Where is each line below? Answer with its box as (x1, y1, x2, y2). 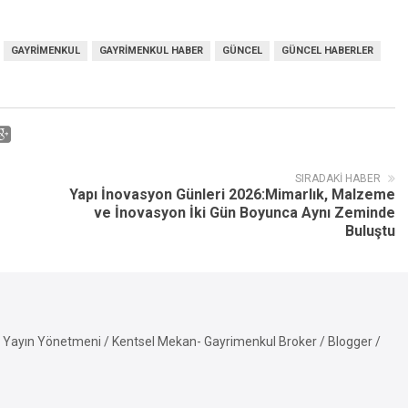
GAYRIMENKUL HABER (99, 45, 203, 56)
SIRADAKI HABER (295, 172, 381, 185)
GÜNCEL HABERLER (281, 45, 373, 56)
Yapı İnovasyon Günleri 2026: (69, 186, 265, 203)
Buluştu (345, 222, 395, 240)
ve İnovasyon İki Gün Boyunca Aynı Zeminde (94, 204, 395, 221)
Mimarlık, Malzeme (265, 186, 395, 203)
